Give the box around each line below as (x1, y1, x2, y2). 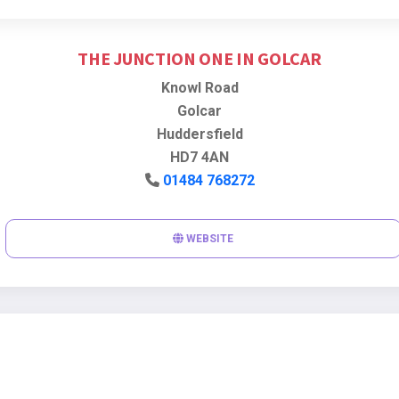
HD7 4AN (170, 149, 229, 166)
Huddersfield (156, 126, 243, 142)
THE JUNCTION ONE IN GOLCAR (77, 47, 322, 69)
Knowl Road (160, 79, 239, 96)
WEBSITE (183, 232, 233, 245)
